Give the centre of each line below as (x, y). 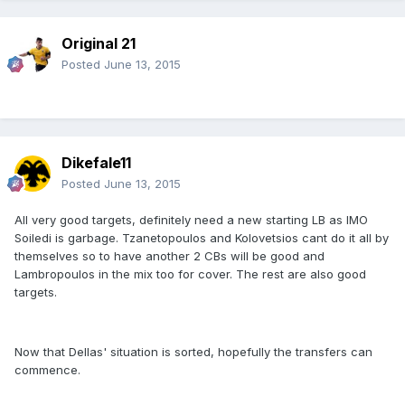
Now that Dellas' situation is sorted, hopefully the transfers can (193, 351)
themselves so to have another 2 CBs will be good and (170, 255)
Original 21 (99, 43)
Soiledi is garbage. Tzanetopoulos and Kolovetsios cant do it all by (202, 237)
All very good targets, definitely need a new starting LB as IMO (191, 219)
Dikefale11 (96, 162)
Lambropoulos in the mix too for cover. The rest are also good (190, 273)
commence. (47, 369)
